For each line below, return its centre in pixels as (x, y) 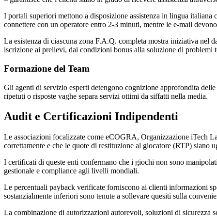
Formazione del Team (47, 68)
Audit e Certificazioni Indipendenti (91, 116)
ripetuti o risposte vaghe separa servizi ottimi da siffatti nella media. (106, 96)
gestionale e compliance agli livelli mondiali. (71, 171)
